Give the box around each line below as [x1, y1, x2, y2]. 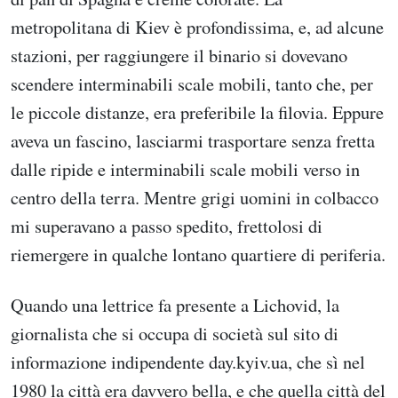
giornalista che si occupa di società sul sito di [11, 321, 338, 346]
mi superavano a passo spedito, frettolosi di [11, 213, 322, 239]
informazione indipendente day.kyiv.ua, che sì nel [11, 349, 365, 375]
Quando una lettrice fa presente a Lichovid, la [11, 292, 339, 318]
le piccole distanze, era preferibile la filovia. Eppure [11, 99, 384, 125]
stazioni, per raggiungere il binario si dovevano [11, 43, 347, 68]
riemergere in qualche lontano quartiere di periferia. [11, 242, 386, 267]
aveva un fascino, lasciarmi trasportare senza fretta [11, 128, 375, 154]
